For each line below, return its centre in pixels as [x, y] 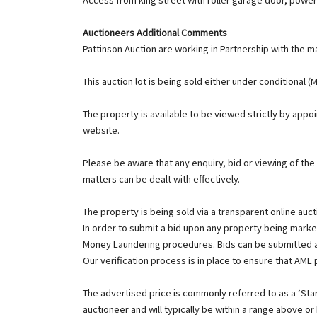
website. [101, 130]
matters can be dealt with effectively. [161, 179]
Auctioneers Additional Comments [155, 32]
